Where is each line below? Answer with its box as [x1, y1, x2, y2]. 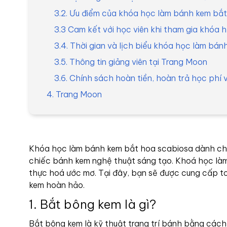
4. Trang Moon [47, 89, 102, 99]
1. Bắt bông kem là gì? [29, 197, 156, 212]
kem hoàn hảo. [29, 180, 85, 190]
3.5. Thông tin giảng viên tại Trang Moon [54, 57, 207, 67]
